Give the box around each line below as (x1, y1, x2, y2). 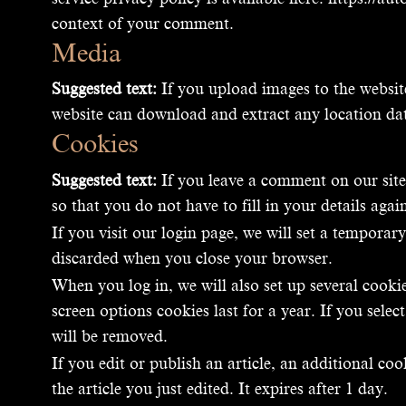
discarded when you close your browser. (52, 249, 333, 268)
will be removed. (52, 327, 168, 346)
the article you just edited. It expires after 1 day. (52, 380, 388, 399)
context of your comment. (52, 14, 234, 33)
